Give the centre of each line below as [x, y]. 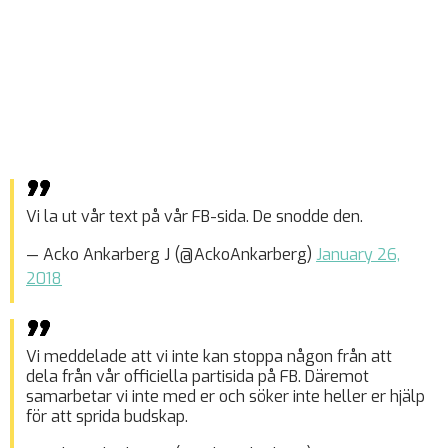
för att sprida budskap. [107, 416]
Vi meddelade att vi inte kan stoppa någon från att [209, 356]
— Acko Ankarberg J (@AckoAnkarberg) [171, 254]
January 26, [358, 254]
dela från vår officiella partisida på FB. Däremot [197, 376]
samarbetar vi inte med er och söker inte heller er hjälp [225, 396]
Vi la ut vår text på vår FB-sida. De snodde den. [194, 216]
